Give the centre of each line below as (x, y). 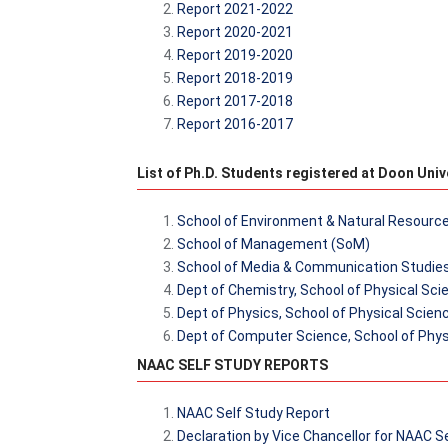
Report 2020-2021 (235, 32)
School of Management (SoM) (273, 244)
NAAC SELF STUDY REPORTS (232, 365)
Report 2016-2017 (235, 124)
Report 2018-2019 (235, 78)
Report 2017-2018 (235, 101)
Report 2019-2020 (235, 55)
